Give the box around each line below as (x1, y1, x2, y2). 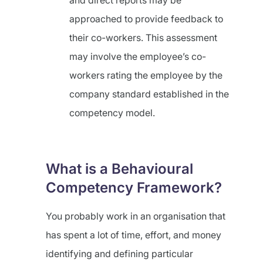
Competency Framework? (46, 179, 222, 196)
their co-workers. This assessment (69, 32, 217, 43)
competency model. (69, 107, 155, 119)
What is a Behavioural (46, 160, 193, 177)
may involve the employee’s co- (69, 50, 206, 62)
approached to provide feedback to (69, 13, 223, 25)
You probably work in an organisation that (46, 210, 225, 222)
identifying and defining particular (46, 248, 193, 259)
